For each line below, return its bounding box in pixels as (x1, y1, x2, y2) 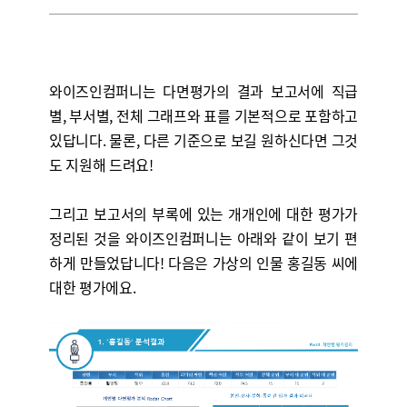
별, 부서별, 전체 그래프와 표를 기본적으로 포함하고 (48, 104, 358, 126)
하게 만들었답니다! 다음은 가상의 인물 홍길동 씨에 (48, 252, 358, 273)
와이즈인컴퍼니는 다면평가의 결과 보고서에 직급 (48, 80, 358, 102)
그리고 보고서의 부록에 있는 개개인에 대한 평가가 (48, 203, 358, 224)
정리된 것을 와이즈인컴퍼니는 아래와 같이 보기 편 (48, 227, 358, 249)
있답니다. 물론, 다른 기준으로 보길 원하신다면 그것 (48, 129, 358, 151)
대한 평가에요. (48, 276, 136, 298)
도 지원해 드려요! (48, 154, 154, 175)
